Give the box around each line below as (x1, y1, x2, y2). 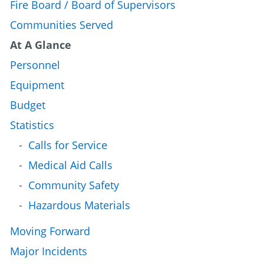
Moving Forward (10, 223, 90, 238)
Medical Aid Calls (28, 157, 113, 172)
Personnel (10, 57, 60, 72)
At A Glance (10, 37, 71, 52)
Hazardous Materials (28, 197, 130, 212)
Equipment (10, 77, 64, 92)
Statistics (10, 117, 54, 132)
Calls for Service (28, 137, 107, 152)
